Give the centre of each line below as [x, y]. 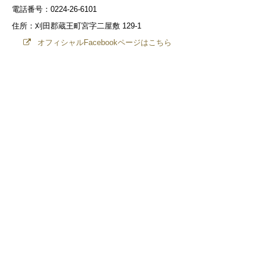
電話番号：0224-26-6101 [54, 9]
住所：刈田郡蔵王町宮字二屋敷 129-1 [77, 26]
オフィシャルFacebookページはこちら [103, 43]
